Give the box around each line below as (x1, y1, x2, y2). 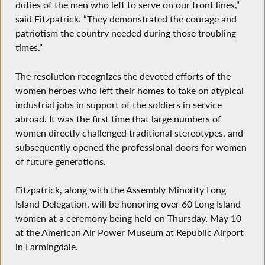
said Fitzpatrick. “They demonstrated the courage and (15, 13, 237, 25)
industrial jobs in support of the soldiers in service (15, 98, 222, 111)
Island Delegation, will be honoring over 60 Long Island (15, 198, 241, 211)
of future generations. (15, 155, 106, 167)
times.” (15, 41, 43, 54)
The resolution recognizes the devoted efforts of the (15, 70, 231, 82)
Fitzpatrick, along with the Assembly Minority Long (15, 184, 226, 196)
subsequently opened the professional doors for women (15, 141, 247, 153)
